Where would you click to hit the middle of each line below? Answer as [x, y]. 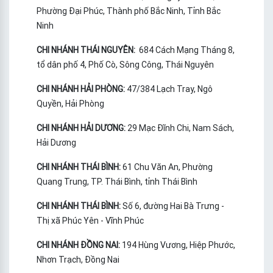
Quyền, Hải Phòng [70, 104]
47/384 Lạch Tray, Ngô [170, 89]
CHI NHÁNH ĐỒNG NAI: [78, 245]
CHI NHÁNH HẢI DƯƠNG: [82, 128]
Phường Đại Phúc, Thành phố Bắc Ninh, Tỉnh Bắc [129, 11]
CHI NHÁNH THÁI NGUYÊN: [87, 50]
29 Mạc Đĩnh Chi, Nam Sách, [181, 128]
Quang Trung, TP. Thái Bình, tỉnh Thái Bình [117, 182]
